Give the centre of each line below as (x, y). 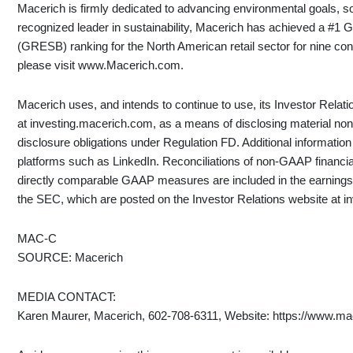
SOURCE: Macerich (71, 258)
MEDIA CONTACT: (67, 297)
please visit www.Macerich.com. (101, 65)
